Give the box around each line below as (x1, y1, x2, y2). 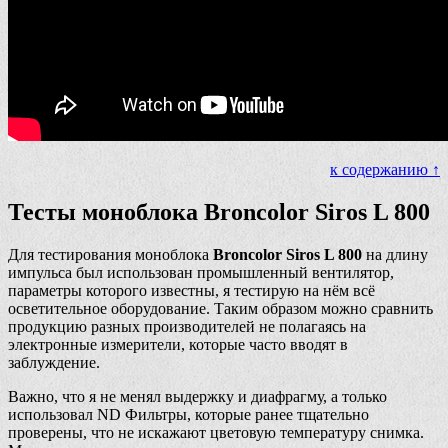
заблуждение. (8, 354, 100, 371)
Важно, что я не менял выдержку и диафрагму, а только (8, 388, 387, 405)
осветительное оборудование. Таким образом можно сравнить (8, 300, 433, 317)
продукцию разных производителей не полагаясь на (8, 318, 366, 335)
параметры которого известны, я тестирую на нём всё (8, 282, 375, 299)
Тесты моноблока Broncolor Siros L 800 (8, 199, 430, 226)
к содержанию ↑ (330, 161, 440, 179)
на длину (362, 246, 428, 263)
